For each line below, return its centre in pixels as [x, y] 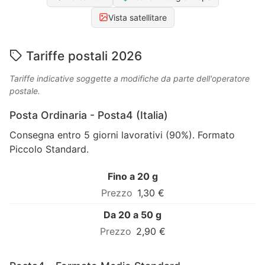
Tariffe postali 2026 [84, 56]
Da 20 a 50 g [132, 214]
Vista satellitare [137, 17]
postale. [25, 91]
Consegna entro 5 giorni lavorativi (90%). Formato [122, 135]
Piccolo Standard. [49, 149]
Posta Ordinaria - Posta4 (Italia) [89, 115]
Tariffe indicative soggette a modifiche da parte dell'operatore [130, 78]
